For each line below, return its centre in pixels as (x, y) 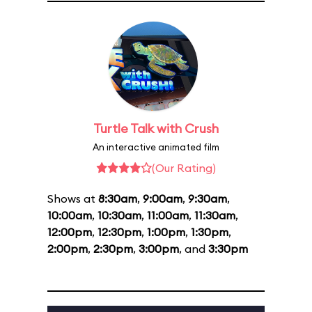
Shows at (73, 198)
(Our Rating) (184, 168)
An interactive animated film (156, 147)
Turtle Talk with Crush (156, 128)
